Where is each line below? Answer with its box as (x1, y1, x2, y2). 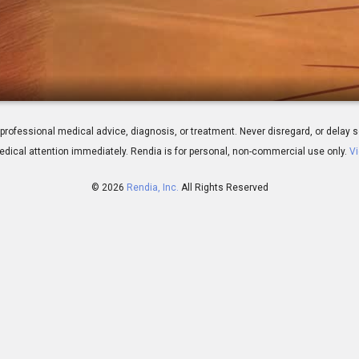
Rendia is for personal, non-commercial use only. (130, 146, 347, 158)
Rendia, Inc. (126, 182, 179, 194)
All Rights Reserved (180, 182, 268, 194)
